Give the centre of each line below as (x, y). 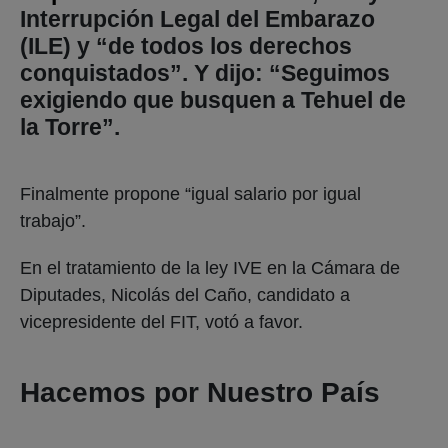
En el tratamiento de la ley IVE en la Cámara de (210, 267)
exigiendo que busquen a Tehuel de (213, 100)
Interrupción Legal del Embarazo (197, 19)
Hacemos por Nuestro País (200, 392)
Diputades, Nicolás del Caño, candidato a (185, 294)
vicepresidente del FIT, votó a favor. (164, 321)
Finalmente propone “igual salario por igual (190, 193)
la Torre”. (70, 127)
